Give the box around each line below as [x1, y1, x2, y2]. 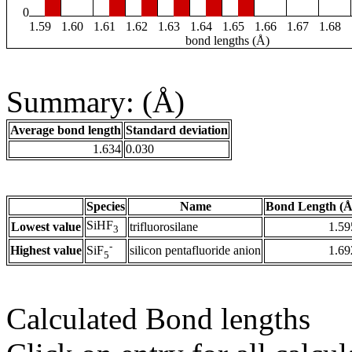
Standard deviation [126, 123, 228, 137]
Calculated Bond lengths [6, 302, 310, 336]
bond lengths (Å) [185, 34, 269, 48]
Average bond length [10, 123, 121, 137]
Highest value [10, 244, 82, 258]
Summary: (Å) [6, 85, 185, 119]
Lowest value [11, 220, 81, 234]
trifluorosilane [130, 220, 198, 234]
